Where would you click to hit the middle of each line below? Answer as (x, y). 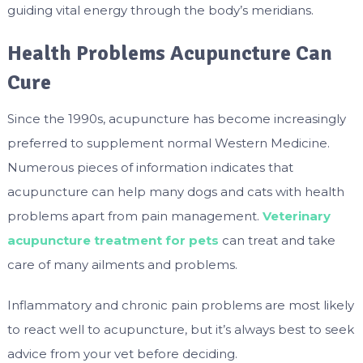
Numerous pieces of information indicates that (150, 168)
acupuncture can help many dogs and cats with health (175, 192)
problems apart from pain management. (135, 216)
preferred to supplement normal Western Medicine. (168, 143)
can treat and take (277, 241)
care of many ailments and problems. (122, 265)
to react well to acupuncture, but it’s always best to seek (180, 330)
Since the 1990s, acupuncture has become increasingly (176, 119)
